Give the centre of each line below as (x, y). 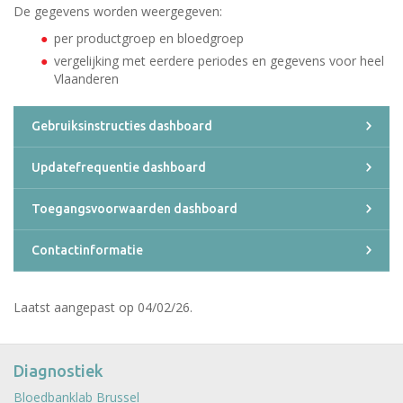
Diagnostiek (58, 371)
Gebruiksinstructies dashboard (122, 126)
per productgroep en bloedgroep (152, 38)
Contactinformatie (87, 250)
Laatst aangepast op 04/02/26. (103, 307)
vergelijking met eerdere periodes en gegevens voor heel (219, 61)
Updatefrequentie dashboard (119, 167)
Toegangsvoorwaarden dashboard (134, 209)
